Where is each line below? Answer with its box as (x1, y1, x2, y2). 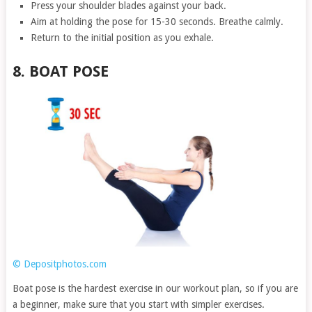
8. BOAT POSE (12, 63, 109, 81)
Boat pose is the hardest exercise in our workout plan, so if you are (12, 283, 298, 295)
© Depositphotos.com (12, 258, 107, 270)
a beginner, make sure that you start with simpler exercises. (12, 299, 265, 311)
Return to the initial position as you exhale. (31, 32, 214, 44)
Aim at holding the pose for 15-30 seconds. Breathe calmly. (31, 16, 284, 28)
